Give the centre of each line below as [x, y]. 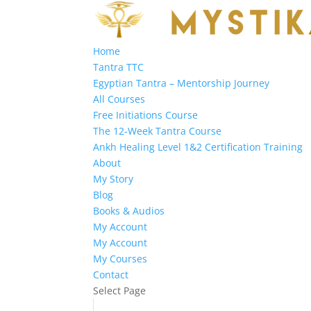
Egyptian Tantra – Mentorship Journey [182, 83]
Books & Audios [129, 211]
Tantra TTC [119, 67]
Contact [111, 275]
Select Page [120, 291]
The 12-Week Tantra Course [158, 131]
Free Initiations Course [146, 115]
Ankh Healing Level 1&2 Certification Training [198, 147]
